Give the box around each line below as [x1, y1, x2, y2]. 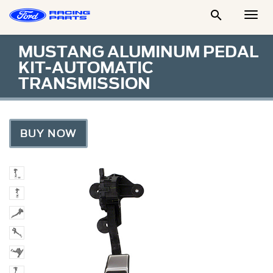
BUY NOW [20, 126, 77, 141]
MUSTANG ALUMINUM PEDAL [18, 41, 258, 63]
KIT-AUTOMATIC [18, 57, 154, 79]
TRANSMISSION [18, 73, 151, 94]
